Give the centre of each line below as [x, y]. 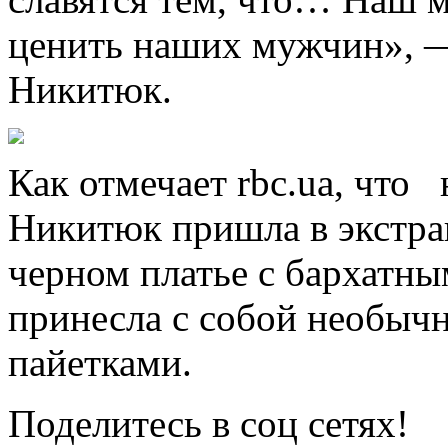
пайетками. [100, 362]
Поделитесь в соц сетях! [208, 423]
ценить [70, 44]
